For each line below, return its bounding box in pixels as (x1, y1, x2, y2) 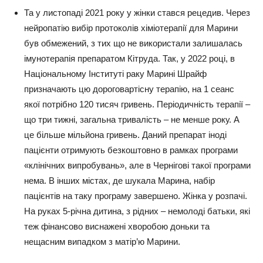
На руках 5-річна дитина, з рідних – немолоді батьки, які (24, 206, 250, 217)
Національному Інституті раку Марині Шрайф (24, 69, 207, 79)
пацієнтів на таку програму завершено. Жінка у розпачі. (24, 191, 247, 201)
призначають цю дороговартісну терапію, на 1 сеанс (24, 84, 234, 95)
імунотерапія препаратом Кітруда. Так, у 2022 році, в (24, 53, 235, 64)
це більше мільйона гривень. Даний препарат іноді (24, 130, 227, 140)
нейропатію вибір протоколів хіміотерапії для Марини (24, 23, 238, 33)
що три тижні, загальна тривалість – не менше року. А (24, 114, 240, 125)
